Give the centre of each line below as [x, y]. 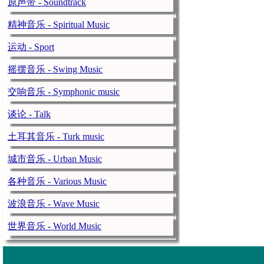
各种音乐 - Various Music [57, 181]
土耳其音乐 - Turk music [56, 136]
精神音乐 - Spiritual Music [59, 24]
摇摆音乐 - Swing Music [55, 69]
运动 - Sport [31, 47]
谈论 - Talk [29, 114]
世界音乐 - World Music [55, 226]
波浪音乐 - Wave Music [54, 204]
